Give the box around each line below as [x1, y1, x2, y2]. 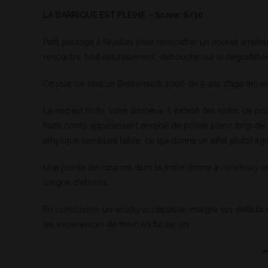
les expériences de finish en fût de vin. [43, 220, 190, 229]
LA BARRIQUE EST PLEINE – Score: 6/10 [43, 10, 203, 20]
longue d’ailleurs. [43, 178, 109, 187]
